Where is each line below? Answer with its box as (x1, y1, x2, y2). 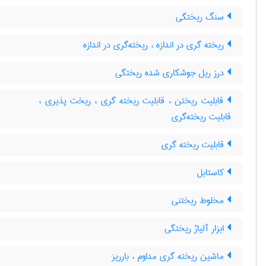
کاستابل (197, 164, 227, 181)
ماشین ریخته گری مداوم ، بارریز (112, 248, 227, 265)
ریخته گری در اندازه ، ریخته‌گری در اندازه (83, 37, 227, 53)
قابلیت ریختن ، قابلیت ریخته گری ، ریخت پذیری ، (39, 93, 227, 109)
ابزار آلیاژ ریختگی (164, 220, 227, 237)
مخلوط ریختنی (172, 192, 227, 209)
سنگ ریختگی (176, 9, 227, 26)
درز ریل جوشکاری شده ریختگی (115, 65, 227, 81)
